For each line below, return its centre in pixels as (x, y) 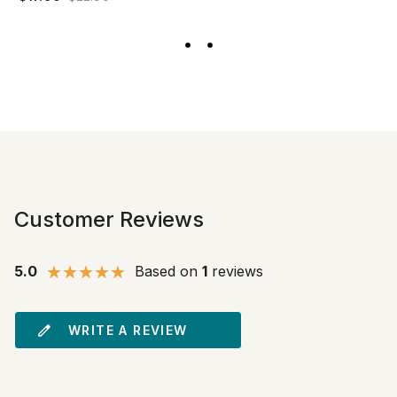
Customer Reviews (109, 220)
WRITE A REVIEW (128, 330)
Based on (164, 272)
